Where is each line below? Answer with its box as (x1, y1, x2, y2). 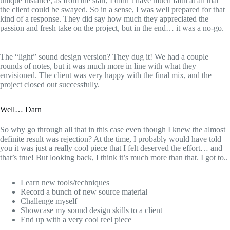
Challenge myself (21, 197, 77, 206)
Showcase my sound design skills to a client (21, 206, 162, 215)
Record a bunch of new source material (21, 187, 147, 197)
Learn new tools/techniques (21, 178, 109, 187)
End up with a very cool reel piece (21, 215, 131, 224)
